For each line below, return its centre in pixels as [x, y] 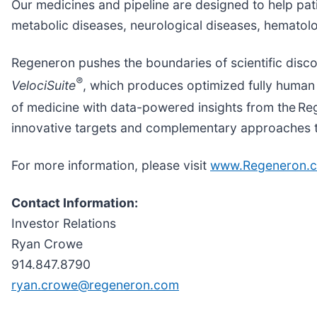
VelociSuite [44, 85]
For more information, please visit [111, 166]
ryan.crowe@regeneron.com [95, 285]
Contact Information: [75, 203]
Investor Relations [64, 224]
